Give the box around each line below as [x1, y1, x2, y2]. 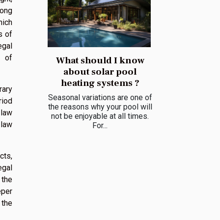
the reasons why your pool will [48, 102, 152, 111]
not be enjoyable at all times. [51, 111, 149, 121]
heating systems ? [60, 77, 139, 89]
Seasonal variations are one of [48, 92, 152, 102]
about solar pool [63, 65, 137, 78]
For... [92, 120, 108, 130]
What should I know [55, 54, 144, 66]
